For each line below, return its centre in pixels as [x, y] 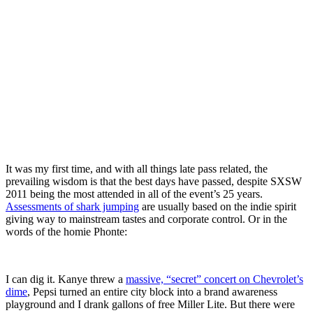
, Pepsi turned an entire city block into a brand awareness [152, 291]
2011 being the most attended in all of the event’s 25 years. [134, 194]
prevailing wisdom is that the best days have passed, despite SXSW [154, 181]
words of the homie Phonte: [66, 231]
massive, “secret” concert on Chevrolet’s [214, 279]
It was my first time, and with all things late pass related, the [137, 168]
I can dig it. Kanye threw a [66, 279]
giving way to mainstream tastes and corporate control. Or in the [146, 219]
